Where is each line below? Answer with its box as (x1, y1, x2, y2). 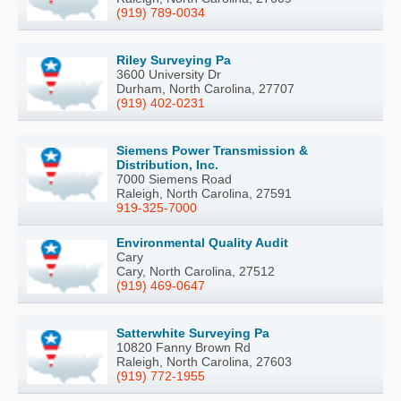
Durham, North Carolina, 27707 (116, 81, 294, 96)
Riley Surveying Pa (116, 52, 231, 67)
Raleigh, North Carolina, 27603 (116, 354, 292, 369)
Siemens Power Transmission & (116, 142, 308, 158)
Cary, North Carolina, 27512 (116, 263, 275, 278)
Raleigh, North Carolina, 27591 (116, 185, 292, 200)
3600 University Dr (116, 66, 221, 81)
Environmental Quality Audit (116, 235, 288, 250)
